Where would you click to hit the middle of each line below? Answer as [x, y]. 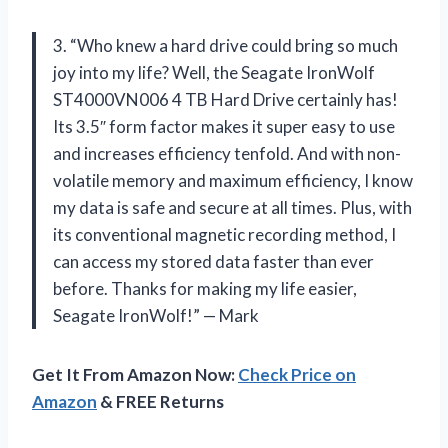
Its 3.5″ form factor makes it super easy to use [224, 126]
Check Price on [297, 374]
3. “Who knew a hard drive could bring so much [225, 45]
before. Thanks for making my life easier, [205, 288]
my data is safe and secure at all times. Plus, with [232, 207]
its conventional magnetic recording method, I [224, 234]
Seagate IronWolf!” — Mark [156, 315]
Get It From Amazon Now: [135, 374]
